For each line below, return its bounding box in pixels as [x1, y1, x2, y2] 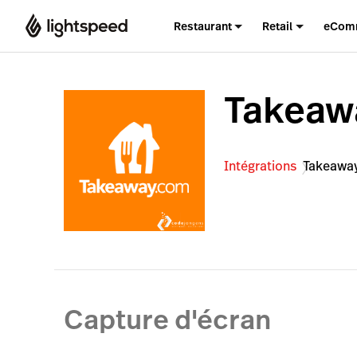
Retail [262, 18, 293, 34]
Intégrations [224, 157, 297, 175]
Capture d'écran [64, 301, 271, 339]
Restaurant [173, 18, 232, 34]
